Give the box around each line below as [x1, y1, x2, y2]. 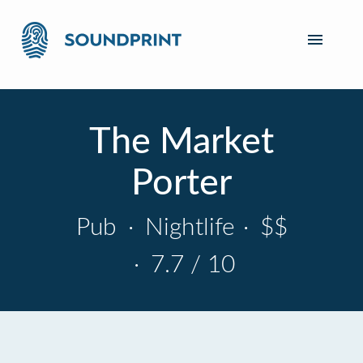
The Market [89, 124, 274, 160]
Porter [131, 165, 232, 202]
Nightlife [138, 216, 235, 240]
